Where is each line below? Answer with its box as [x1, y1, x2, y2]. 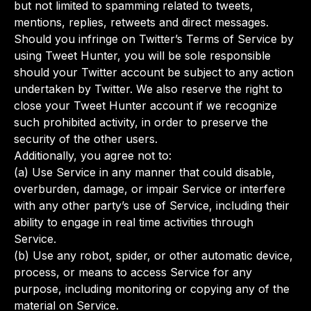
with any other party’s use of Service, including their [14, 199, 289, 212]
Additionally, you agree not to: [14, 149, 171, 162]
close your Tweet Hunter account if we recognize [14, 99, 277, 112]
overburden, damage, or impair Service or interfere [14, 182, 285, 196]
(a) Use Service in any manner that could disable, [14, 165, 275, 179]
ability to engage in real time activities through [14, 215, 253, 229]
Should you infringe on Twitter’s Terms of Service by [14, 32, 294, 46]
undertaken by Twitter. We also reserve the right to [14, 82, 283, 96]
